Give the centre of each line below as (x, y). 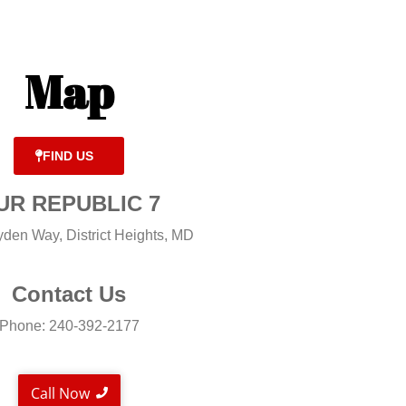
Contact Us (69, 294)
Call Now (60, 393)
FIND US (68, 155)
